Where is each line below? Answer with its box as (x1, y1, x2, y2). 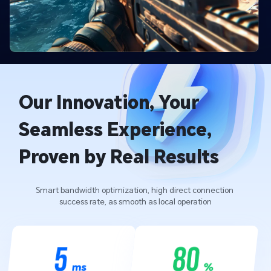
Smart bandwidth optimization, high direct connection (35, 184, 233, 196)
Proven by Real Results (19, 145, 220, 169)
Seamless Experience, (19, 117, 212, 142)
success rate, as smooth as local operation (59, 196, 212, 207)
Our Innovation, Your (19, 90, 200, 114)
